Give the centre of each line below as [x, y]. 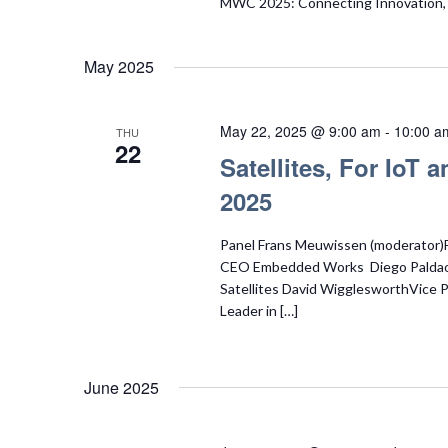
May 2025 [119, 66]
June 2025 [121, 387]
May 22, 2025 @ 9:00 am [300, 131]
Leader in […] [258, 310]
